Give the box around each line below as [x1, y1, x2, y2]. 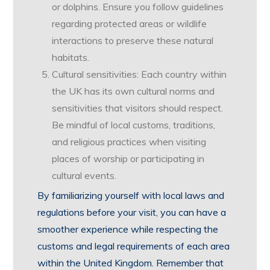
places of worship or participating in [52, 152, 205, 165]
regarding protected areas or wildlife [52, 17, 207, 30]
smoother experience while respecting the [37, 223, 219, 235]
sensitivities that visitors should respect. [52, 102, 224, 114]
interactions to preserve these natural [52, 34, 214, 46]
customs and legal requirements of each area [37, 240, 230, 252]
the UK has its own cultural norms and [52, 85, 215, 97]
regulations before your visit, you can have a [37, 206, 227, 218]
